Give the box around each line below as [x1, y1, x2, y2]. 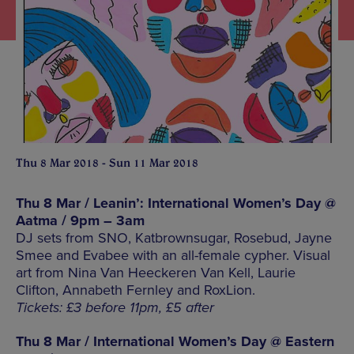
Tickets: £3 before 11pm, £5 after [16, 298, 214, 316]
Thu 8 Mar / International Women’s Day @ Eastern [16, 332, 334, 350]
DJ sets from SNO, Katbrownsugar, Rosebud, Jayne [16, 228, 332, 247]
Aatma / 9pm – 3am [16, 211, 145, 229]
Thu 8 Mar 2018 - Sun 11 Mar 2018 [16, 155, 198, 170]
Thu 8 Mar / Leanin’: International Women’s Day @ [16, 194, 336, 212]
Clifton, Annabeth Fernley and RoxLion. [16, 281, 255, 299]
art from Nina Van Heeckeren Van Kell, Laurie [16, 263, 296, 281]
